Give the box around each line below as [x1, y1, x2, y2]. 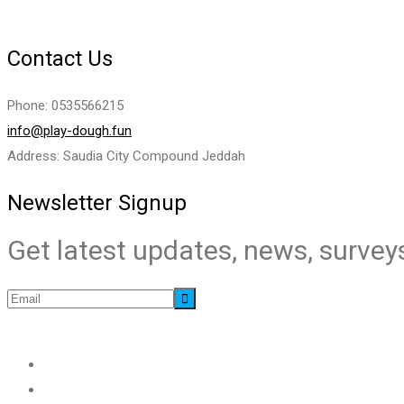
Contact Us [7, 46, 113, 72]
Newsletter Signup [7, 190, 187, 216]
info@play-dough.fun [7, 123, 132, 140]
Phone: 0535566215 [7, 97, 124, 115]
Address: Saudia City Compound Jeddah [7, 148, 245, 165]
